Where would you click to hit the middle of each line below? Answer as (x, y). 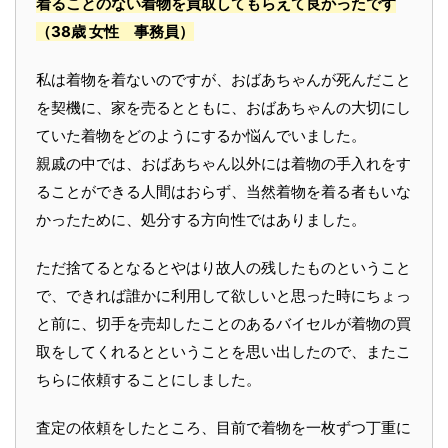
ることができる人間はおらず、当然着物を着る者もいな (223, 191)
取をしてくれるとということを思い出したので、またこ (223, 351)
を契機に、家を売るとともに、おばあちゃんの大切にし (223, 107)
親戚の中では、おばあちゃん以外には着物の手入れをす (223, 163)
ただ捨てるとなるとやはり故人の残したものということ (223, 267)
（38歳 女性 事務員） (115, 31)
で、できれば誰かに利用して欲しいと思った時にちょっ (223, 295)
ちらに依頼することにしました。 (148, 379)
